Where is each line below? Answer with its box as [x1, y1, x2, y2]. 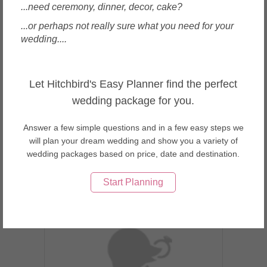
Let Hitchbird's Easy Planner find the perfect [29, 77, 238, 90]
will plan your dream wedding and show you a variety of [29, 135, 238, 145]
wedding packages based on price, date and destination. [27, 148, 240, 159]
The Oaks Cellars [53, 79, 127, 90]
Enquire [179, 175, 205, 184]
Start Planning [103, 176, 164, 187]
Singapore [65, 58, 104, 69]
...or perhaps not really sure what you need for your [21, 20, 234, 31]
